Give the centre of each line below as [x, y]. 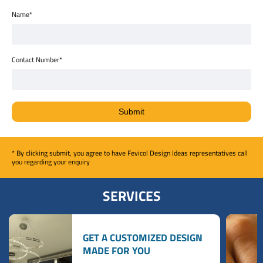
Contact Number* [37, 60]
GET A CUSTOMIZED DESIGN [142, 238]
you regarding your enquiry [51, 162]
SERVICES [131, 196]
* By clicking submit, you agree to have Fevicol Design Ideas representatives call [130, 153]
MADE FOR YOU [116, 251]
